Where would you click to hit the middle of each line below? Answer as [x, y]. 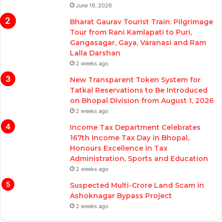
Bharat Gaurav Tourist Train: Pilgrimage [141, 22]
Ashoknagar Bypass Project [121, 196]
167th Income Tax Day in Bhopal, [130, 138]
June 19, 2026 [94, 6]
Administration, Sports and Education [139, 159]
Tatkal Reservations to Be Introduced [139, 90]
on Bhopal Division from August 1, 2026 [142, 101]
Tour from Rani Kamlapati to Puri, [131, 32]
